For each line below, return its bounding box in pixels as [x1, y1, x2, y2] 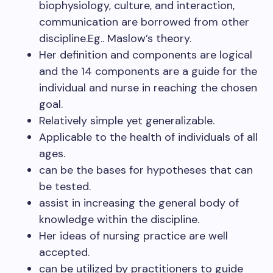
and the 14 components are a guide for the [39, 64, 257, 79]
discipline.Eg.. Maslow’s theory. [39, 31, 191, 46]
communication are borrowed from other [39, 15, 249, 30]
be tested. [39, 179, 91, 194]
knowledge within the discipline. [39, 212, 199, 227]
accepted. [39, 245, 90, 260]
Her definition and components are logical [39, 48, 252, 63]
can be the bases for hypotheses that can [39, 163, 253, 178]
